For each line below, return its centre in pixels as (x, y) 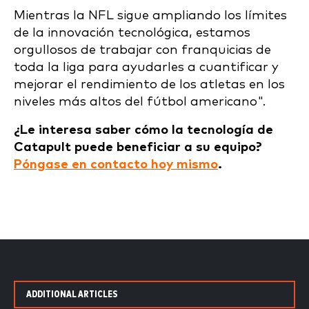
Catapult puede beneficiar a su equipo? (138, 147)
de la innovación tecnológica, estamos (132, 33)
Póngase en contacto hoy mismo (116, 165)
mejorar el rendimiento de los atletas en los (149, 84)
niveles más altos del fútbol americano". (140, 102)
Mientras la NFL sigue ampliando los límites (150, 16)
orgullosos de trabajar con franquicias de (142, 50)
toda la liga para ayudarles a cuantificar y (146, 67)
